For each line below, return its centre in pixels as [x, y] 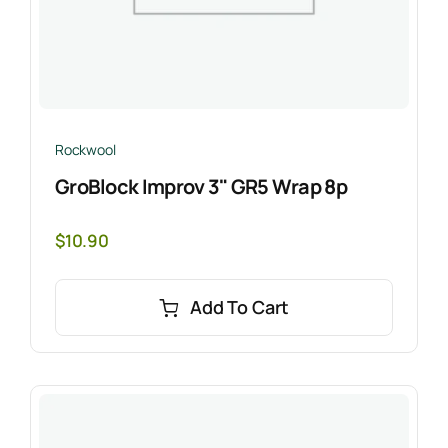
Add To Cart [240, 307]
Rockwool [85, 149]
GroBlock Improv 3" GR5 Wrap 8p [200, 187]
